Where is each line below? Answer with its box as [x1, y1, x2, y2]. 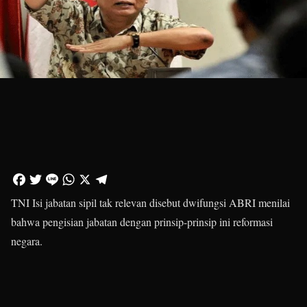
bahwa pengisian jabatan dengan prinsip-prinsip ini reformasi [11, 214, 273, 229]
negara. [11, 234, 42, 248]
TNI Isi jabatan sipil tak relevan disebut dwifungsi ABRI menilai [11, 195, 290, 210]
